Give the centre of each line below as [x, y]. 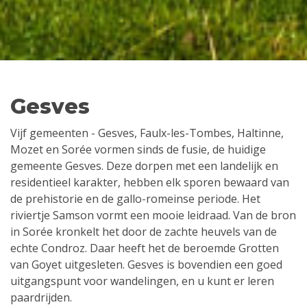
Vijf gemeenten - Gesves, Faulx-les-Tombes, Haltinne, [147, 133]
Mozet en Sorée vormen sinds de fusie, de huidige [138, 149]
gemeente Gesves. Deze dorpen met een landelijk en [144, 165]
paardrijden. [41, 297]
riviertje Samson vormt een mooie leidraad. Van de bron [153, 215]
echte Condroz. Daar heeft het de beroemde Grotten [145, 248]
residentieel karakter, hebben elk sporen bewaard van [150, 182]
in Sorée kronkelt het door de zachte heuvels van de [144, 231]
